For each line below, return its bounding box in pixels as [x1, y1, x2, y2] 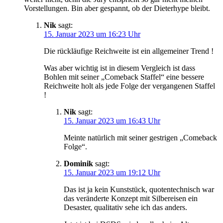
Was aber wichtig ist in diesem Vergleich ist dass [44, 63, 195, 72]
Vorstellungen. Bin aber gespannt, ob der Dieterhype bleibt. [24, 3, 210, 12]
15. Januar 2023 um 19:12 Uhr [64, 168, 160, 177]
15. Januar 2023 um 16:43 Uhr [64, 116, 160, 125]
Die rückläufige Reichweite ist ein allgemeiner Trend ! [44, 46, 214, 55]
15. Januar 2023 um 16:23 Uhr [44, 29, 140, 38]
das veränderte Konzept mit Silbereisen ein [64, 194, 198, 203]
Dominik [64, 159, 93, 168]
